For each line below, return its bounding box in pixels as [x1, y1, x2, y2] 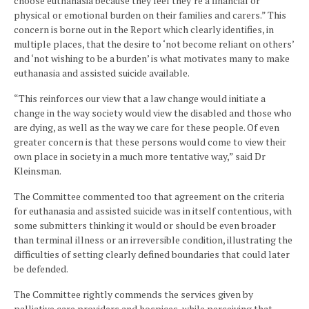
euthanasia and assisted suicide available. [14, 66, 190, 79]
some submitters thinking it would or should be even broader [14, 219, 276, 232]
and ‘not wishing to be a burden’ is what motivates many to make [14, 52, 290, 65]
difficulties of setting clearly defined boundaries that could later [14, 248, 290, 261]
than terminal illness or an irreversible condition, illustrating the [14, 233, 292, 246]
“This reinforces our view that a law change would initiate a [14, 92, 266, 105]
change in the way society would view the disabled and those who [14, 106, 292, 119]
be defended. [14, 262, 68, 275]
